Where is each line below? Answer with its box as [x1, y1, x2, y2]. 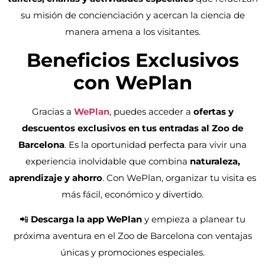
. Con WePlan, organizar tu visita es [102, 172, 256, 183]
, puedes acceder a [109, 105, 193, 117]
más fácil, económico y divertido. [62, 188, 203, 200]
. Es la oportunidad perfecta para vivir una [64, 138, 247, 150]
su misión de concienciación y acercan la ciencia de [20, 9, 245, 21]
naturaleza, [189, 155, 240, 167]
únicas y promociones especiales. [60, 246, 205, 258]
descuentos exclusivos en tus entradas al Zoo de [22, 122, 243, 134]
